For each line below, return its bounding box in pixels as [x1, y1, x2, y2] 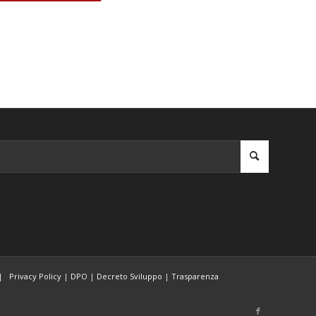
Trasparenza [171, 271, 219, 282]
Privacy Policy [9, 271, 61, 282]
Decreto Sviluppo [97, 271, 162, 282]
